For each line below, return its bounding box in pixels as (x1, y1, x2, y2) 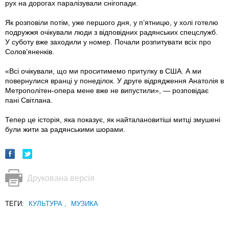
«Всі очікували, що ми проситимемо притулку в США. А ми (5, 67, 201, 76)
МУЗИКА (71, 200, 98, 208)
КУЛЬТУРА (29, 200, 64, 208)
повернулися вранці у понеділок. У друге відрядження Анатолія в (5, 77, 224, 85)
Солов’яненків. (5, 48, 54, 56)
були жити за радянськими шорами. (5, 125, 127, 134)
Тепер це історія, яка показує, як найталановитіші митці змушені (5, 116, 220, 124)
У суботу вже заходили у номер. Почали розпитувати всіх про (5, 38, 211, 47)
